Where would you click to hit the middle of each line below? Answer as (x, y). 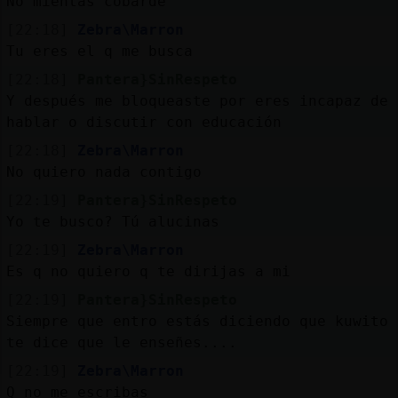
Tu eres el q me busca (99, 51)
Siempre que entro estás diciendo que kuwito (197, 321)
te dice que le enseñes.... (121, 342)
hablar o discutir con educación (143, 122)
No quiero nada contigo (103, 171)
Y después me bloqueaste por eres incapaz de (197, 100)
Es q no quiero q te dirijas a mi (148, 271)
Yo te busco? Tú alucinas (112, 221)
